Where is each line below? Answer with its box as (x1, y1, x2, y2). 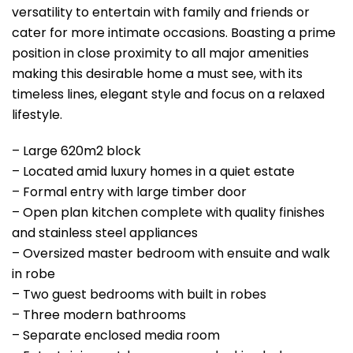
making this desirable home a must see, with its (12, 64, 303, 83)
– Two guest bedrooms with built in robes (12, 284, 266, 303)
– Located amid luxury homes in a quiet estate (12, 162, 295, 180)
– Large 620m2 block (12, 141, 141, 160)
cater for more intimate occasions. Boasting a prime (12, 23, 336, 42)
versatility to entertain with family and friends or (12, 2, 310, 21)
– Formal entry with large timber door (12, 182, 247, 201)
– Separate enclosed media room (12, 325, 220, 344)
